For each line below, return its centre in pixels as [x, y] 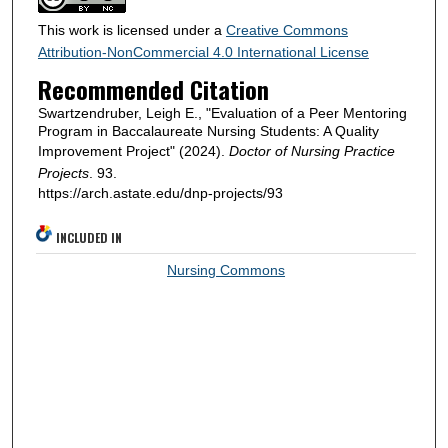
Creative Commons [286, 29]
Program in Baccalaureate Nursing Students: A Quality [208, 131]
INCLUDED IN [89, 238]
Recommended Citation [153, 89]
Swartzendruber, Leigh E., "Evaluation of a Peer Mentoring [222, 113]
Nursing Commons [226, 270]
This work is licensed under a [131, 29]
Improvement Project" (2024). [133, 151]
